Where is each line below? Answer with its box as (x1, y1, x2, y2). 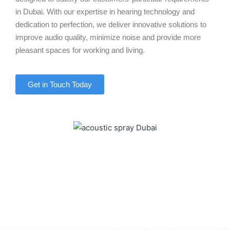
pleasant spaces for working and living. (15, 46, 145, 55)
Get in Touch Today (28, 80, 92, 89)
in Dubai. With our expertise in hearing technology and (15, 7, 195, 16)
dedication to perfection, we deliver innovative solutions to (15, 20, 206, 29)
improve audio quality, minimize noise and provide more (15, 33, 201, 42)
